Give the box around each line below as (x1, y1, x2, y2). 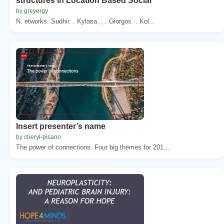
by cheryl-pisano (16, 133, 61, 140)
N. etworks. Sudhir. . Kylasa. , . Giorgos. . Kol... (16, 17, 155, 25)
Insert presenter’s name (16, 121, 105, 130)
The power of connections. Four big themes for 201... (16, 143, 169, 151)
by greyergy (16, 7, 48, 14)
